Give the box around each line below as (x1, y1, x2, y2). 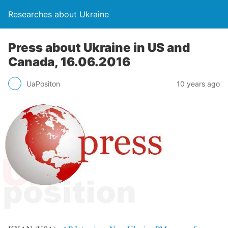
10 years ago (177, 79, 220, 88)
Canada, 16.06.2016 (8, 54, 130, 69)
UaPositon (26, 79, 60, 88)
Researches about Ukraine (8, 9, 109, 19)
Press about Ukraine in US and (8, 40, 190, 55)
